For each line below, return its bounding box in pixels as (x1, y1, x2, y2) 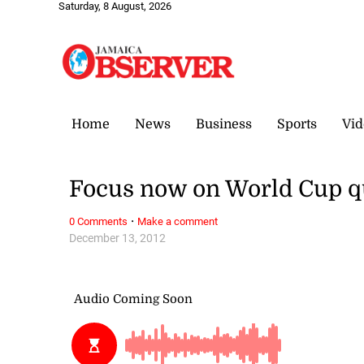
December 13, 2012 (69, 231, 167, 245)
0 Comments (69, 214, 128, 227)
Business (196, 116, 252, 132)
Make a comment (137, 214, 219, 227)
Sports (277, 116, 317, 132)
